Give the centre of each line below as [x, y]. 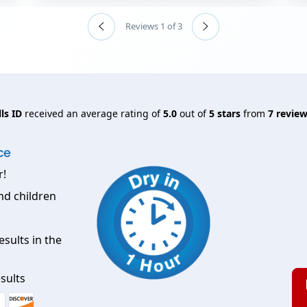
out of [193, 113]
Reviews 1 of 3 [153, 26]
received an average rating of [93, 113]
